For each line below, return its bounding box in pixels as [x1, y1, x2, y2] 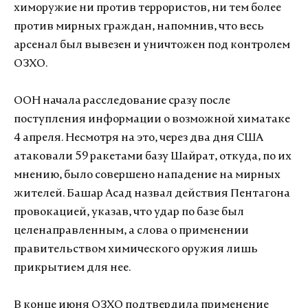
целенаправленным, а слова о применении [14, 225, 249, 236]
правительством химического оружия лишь [14, 244, 258, 255]
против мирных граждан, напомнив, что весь [14, 21, 264, 32]
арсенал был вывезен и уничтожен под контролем [14, 40, 290, 51]
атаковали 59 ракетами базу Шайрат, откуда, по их [14, 151, 291, 162]
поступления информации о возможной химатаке [14, 114, 290, 125]
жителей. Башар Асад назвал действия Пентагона [14, 188, 290, 199]
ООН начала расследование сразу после [14, 96, 230, 107]
